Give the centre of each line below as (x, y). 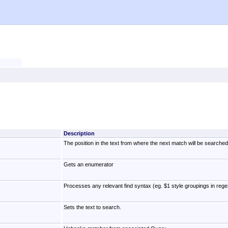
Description (79, 134)
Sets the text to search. (92, 207)
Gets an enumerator (88, 165)
